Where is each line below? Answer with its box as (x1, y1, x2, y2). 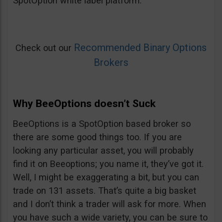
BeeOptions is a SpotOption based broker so (13, 118, 191, 129)
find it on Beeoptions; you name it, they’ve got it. (13, 159, 204, 169)
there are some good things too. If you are (13, 132, 182, 143)
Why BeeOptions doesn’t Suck (13, 98, 156, 110)
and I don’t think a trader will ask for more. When (13, 199, 206, 210)
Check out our (15, 43, 74, 54)
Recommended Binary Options (74, 42, 207, 54)
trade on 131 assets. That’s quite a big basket (13, 185, 196, 196)
